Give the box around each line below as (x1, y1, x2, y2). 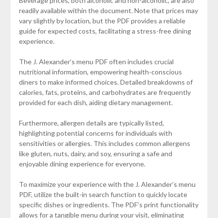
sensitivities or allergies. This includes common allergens (18, 139, 190, 147)
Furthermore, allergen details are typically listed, (18, 118, 164, 127)
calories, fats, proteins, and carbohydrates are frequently (18, 88, 191, 96)
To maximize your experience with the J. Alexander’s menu (18, 180, 196, 188)
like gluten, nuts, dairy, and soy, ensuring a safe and (18, 149, 172, 158)
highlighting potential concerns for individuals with (18, 128, 172, 137)
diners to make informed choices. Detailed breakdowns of (18, 77, 193, 86)
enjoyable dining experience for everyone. (18, 159, 145, 168)
